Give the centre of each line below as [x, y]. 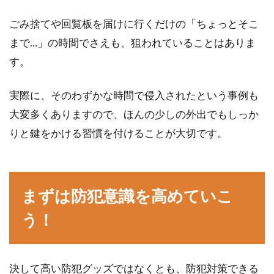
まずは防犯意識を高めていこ [127, 196]
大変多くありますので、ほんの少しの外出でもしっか [134, 114]
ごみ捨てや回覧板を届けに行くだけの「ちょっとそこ [134, 24]
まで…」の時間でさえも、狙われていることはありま [132, 43]
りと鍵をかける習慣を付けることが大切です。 [118, 133]
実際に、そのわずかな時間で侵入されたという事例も [134, 95]
